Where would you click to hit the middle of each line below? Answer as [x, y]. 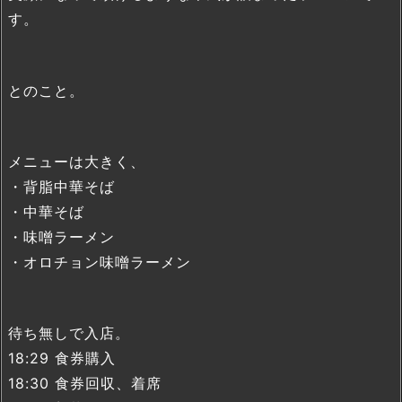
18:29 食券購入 [62, 358]
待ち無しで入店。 [69, 332]
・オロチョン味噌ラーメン [100, 262]
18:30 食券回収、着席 [85, 383]
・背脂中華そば [61, 186]
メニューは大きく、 [77, 161]
